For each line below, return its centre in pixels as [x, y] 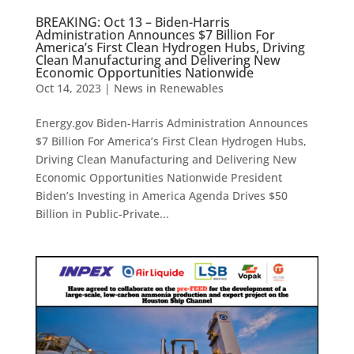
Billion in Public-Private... [102, 214]
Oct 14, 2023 [68, 88]
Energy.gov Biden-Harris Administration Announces [171, 123]
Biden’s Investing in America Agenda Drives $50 [161, 196]
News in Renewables [168, 88]
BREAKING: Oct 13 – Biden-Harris [132, 23]
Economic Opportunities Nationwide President [158, 178]
